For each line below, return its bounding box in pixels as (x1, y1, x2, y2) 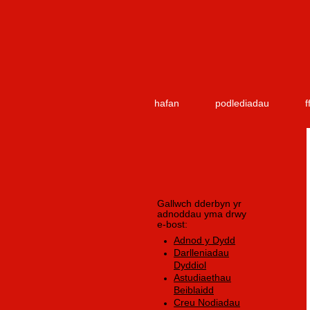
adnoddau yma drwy (157, 209, 246, 219)
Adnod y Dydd (174, 234, 235, 246)
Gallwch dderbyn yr (157, 199, 241, 209)
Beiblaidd (174, 284, 214, 295)
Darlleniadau (174, 246, 229, 258)
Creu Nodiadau (174, 296, 240, 308)
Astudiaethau (174, 271, 231, 283)
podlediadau (215, 98, 269, 109)
